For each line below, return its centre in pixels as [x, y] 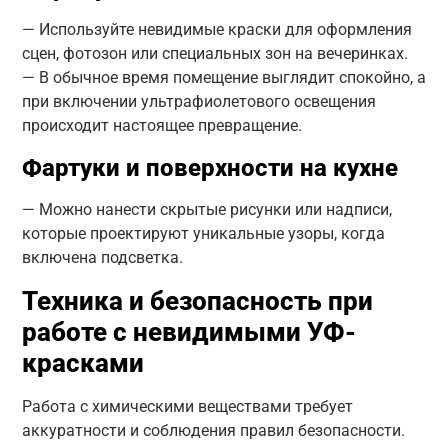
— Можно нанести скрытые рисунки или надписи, [206, 209]
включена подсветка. [102, 257]
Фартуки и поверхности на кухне [209, 167]
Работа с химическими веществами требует [187, 406]
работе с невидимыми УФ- [188, 331]
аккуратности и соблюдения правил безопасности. [213, 430]
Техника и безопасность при [197, 300]
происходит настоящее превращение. [161, 125]
